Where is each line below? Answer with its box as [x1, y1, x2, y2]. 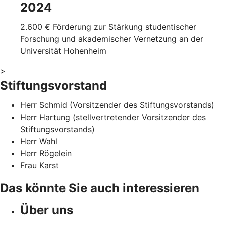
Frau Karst [20, 160, 59, 171]
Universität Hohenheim [20, 46, 106, 56]
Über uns [20, 203, 73, 218]
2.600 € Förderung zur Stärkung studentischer [20, 22, 196, 32]
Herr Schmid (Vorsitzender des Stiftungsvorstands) [20, 100, 214, 110]
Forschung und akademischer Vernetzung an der [20, 34, 203, 44]
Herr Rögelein [20, 148, 74, 159]
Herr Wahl [20, 136, 57, 147]
